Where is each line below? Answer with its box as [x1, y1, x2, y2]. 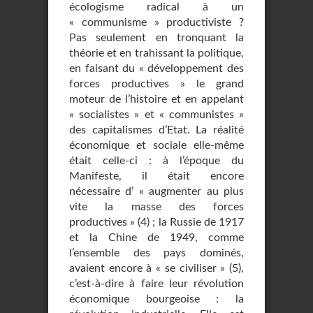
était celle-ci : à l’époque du [69, 155, 244, 166]
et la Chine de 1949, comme [69, 232, 244, 243]
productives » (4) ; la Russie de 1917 [69, 217, 244, 228]
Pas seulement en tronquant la [69, 32, 244, 43]
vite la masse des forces [69, 201, 244, 212]
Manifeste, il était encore [69, 170, 244, 182]
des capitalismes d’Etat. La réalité [69, 124, 244, 136]
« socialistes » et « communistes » [69, 109, 244, 120]
